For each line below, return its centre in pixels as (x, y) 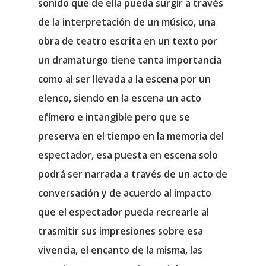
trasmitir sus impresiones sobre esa (121, 231)
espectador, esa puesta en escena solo (128, 155)
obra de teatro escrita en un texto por (128, 41)
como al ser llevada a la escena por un (124, 79)
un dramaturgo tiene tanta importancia (130, 60)
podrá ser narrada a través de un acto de (133, 174)
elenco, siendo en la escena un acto (120, 98)
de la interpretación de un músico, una (127, 22)
